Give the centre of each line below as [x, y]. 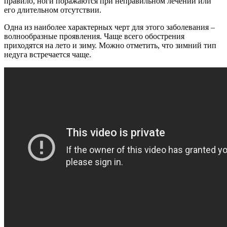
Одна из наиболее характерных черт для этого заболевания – [109, 27]
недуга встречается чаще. [48, 54]
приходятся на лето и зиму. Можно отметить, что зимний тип [110, 45]
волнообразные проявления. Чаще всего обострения [94, 36]
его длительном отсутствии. [53, 10]
